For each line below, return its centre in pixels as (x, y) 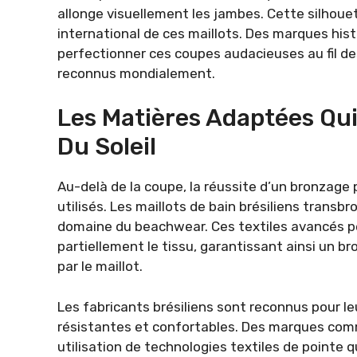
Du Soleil (107, 147)
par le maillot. (100, 266)
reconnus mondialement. (136, 73)
